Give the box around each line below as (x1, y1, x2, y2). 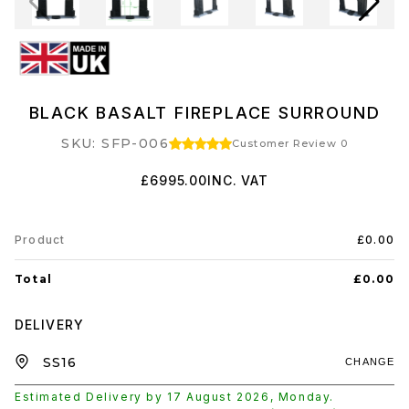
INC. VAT (207, 173, 268, 188)
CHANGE (345, 356, 394, 367)
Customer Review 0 (232, 137, 348, 150)
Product (15, 233, 66, 246)
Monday (278, 390, 330, 404)
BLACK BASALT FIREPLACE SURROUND (28, 103, 381, 122)
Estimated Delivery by (15, 390, 168, 404)
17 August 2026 (167, 390, 270, 404)
